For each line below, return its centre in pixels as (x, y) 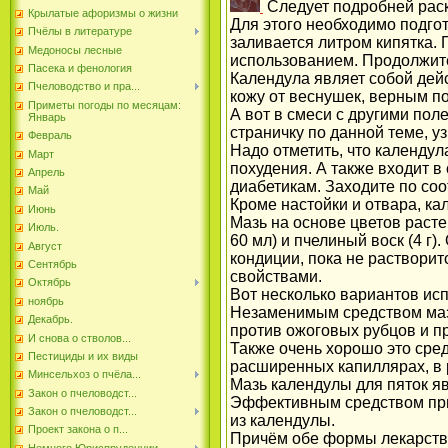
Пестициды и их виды (83, 355)
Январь (47, 116)
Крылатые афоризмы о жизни (103, 12)
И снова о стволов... (79, 337)
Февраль (50, 135)
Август (45, 245)
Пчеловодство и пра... (84, 86)
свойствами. (276, 277)
